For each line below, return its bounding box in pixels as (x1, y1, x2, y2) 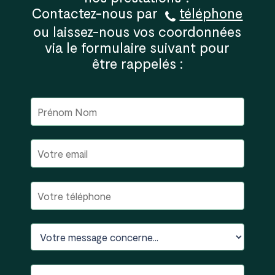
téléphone (179, 4, 243, 21)
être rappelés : (91, 55, 183, 72)
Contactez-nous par (32, 4, 166, 21)
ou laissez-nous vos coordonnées (33, 23, 242, 41)
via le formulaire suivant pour (45, 39, 230, 56)
